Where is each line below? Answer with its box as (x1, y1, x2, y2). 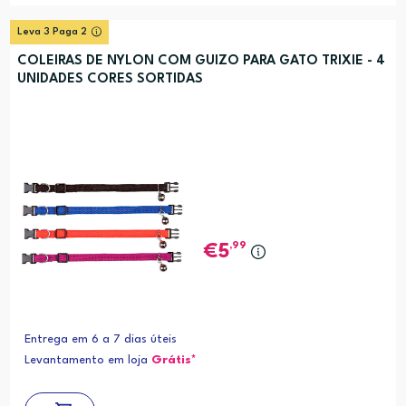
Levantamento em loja (24, 353, 151, 366)
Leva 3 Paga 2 (16, 27, 87, 38)
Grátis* (150, 353, 197, 366)
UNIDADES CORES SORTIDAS (16, 72, 203, 87)
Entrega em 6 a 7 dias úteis (24, 333, 177, 345)
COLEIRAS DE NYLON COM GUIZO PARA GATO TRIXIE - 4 (16, 54, 385, 69)
